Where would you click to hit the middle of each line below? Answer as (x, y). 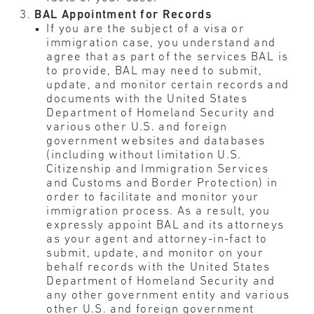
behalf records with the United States (158, 267)
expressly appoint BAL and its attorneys (165, 225)
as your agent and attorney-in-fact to (157, 239)
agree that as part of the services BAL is (168, 57)
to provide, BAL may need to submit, (155, 71)
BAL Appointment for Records (123, 15)
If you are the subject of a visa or (146, 29)
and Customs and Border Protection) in (162, 183)
